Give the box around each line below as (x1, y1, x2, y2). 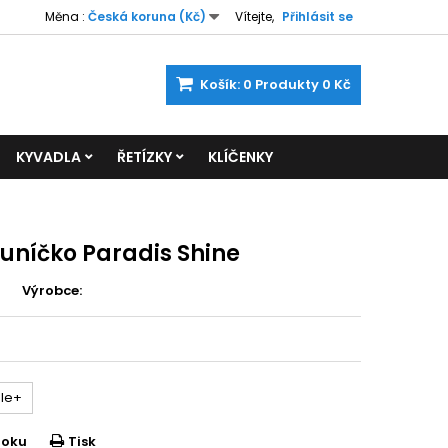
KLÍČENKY (208, 147, 273, 167)
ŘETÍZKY (117, 147, 172, 167)
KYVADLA (16, 147, 81, 167)
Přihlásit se (282, 8, 353, 25)
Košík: (200, 75, 240, 94)
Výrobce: (22, 281, 83, 300)
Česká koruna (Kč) (88, 8, 206, 25)
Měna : (45, 8, 85, 25)
